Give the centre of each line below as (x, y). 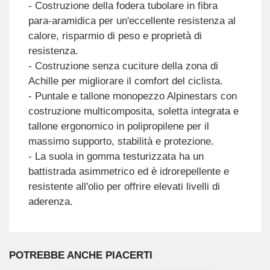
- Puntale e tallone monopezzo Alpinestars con (132, 96)
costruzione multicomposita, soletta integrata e (133, 111)
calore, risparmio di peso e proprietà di (115, 36)
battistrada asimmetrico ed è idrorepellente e (128, 171)
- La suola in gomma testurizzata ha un (116, 156)
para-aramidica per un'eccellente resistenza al (132, 20)
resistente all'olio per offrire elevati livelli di (124, 186)
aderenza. (50, 201)
